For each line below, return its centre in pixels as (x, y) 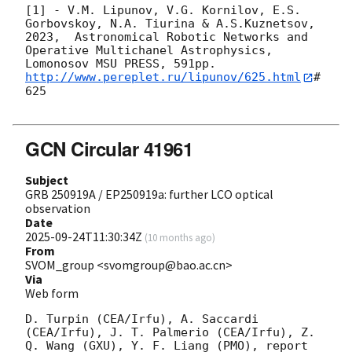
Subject (47, 180)
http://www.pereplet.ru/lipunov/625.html (163, 77)
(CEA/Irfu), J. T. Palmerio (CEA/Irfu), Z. (170, 332)
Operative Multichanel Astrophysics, (149, 51)
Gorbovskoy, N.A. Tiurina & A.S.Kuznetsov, (170, 24)
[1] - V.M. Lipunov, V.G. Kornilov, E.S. (163, 11)
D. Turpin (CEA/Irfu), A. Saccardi (142, 319)
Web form (52, 293)
